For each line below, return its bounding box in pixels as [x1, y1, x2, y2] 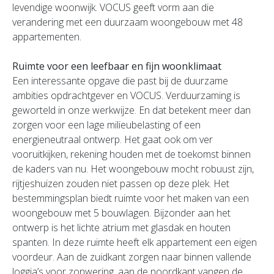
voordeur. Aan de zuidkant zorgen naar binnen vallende [12, 250, 251, 264]
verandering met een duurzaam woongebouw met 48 [12, 15, 243, 29]
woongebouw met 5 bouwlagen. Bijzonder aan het [12, 206, 231, 220]
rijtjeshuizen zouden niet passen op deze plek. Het [12, 177, 229, 190]
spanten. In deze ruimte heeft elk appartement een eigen [12, 235, 257, 249]
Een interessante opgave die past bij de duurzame [12, 74, 228, 87]
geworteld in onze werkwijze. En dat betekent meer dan [12, 103, 251, 117]
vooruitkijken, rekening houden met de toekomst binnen [12, 147, 251, 161]
